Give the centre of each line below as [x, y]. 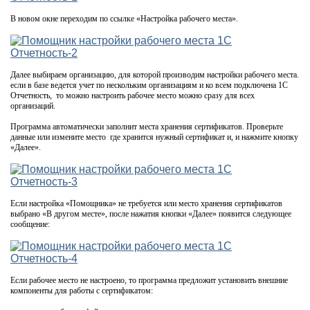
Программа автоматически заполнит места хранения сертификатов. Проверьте [147, 126]
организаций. [34, 106]
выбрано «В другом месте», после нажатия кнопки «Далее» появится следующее [151, 213]
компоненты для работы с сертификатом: [82, 290]
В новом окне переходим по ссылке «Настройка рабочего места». [124, 18]
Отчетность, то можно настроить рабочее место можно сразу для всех [133, 95]
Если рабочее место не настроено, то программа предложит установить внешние [149, 280]
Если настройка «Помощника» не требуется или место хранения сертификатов [146, 203]
